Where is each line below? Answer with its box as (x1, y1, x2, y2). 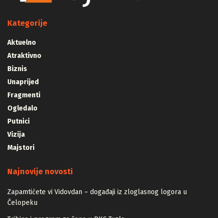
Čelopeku (7, 198, 37, 207)
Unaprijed (7, 77, 39, 86)
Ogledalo (7, 104, 37, 112)
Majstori (7, 143, 35, 152)
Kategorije (7, 18, 47, 28)
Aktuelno (7, 38, 36, 47)
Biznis (7, 64, 27, 73)
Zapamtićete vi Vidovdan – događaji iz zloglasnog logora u (7, 187, 187, 196)
